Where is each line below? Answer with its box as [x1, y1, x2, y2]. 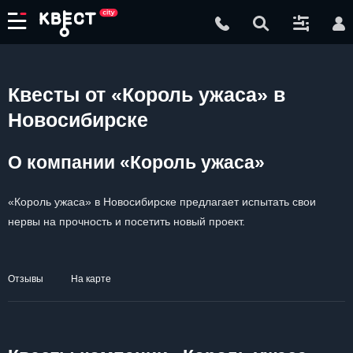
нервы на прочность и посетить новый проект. [8, 215, 245, 228]
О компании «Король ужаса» [8, 152, 265, 173]
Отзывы [8, 273, 43, 284]
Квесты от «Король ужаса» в [8, 84, 285, 106]
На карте [71, 273, 111, 284]
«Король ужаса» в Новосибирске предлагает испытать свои [8, 195, 316, 208]
